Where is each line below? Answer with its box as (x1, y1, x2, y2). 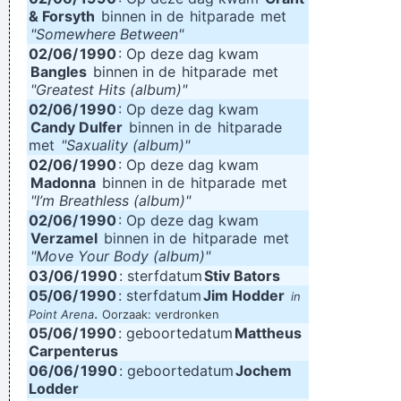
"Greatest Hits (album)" (30, 81, 187, 98)
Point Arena (29, 307, 94, 321)
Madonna (30, 174, 96, 192)
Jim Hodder (203, 286, 285, 304)
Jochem (235, 362, 292, 380)
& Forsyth (29, 7, 95, 25)
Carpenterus (29, 342, 118, 360)
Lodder (29, 380, 79, 397)
